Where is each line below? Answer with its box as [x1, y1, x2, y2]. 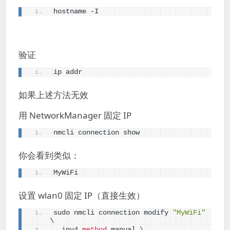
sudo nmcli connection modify [53, 209, 172, 217]
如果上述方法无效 [18, 89, 88, 101]
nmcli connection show [53, 129, 140, 137]
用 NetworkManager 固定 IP [18, 109, 131, 122]
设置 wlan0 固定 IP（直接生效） [18, 189, 145, 202]
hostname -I [53, 8, 99, 16]
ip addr [53, 68, 82, 76]
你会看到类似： [18, 149, 80, 162]
